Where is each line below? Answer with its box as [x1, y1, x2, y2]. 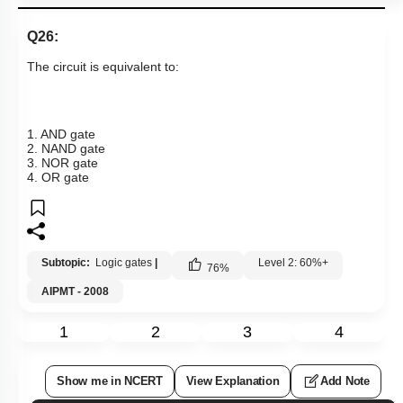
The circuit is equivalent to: [27, 59, 183, 75]
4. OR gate [27, 170, 89, 185]
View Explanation [185, 374, 280, 389]
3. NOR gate [27, 156, 98, 171]
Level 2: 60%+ [258, 256, 328, 270]
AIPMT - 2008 [41, 285, 109, 299]
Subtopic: [41, 256, 93, 270]
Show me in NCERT [57, 374, 163, 389]
